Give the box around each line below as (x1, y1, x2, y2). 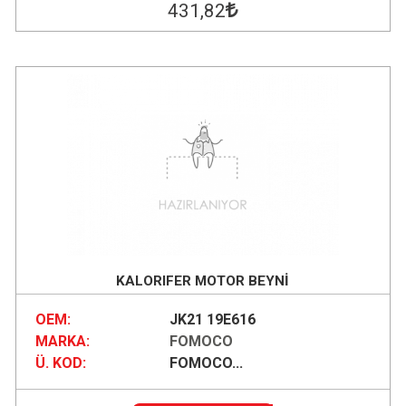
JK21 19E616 (169, 311, 256, 329)
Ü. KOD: (34, 354, 86, 372)
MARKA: (34, 333, 90, 351)
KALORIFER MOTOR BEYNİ (116, 272, 290, 289)
